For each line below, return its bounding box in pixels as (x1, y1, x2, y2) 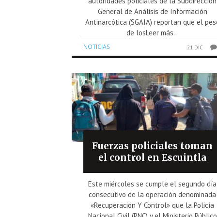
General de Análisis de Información (97, 6, 207, 16)
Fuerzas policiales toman (92, 140, 213, 152)
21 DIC (187, 44, 203, 51)
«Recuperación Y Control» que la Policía (91, 201, 215, 210)
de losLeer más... (126, 28, 179, 37)
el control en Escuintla (98, 152, 207, 164)
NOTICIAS (83, 42, 110, 51)
